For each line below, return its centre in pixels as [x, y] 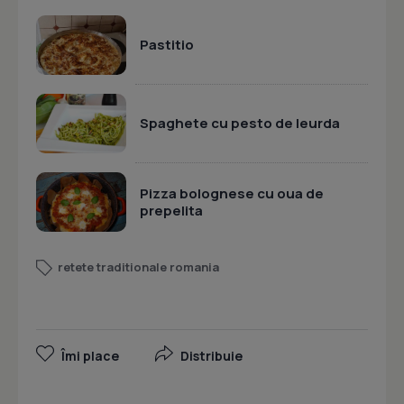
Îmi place [90, 356]
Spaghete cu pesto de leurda [240, 123]
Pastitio [167, 45]
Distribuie [211, 356]
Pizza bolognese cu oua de [232, 193]
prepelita [171, 210]
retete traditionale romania [138, 267]
